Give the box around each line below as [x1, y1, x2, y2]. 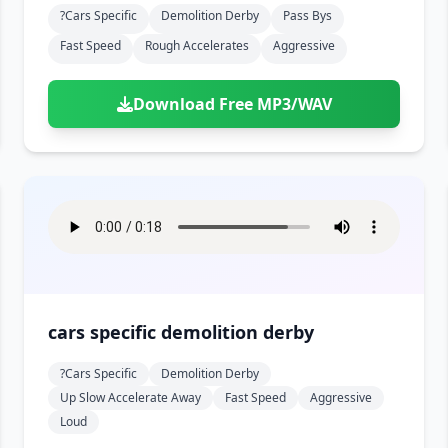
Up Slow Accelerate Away [60, 389, 201, 406]
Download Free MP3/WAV [132, 93, 332, 115]
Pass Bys [283, 7, 332, 24]
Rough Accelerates [145, 37, 249, 54]
